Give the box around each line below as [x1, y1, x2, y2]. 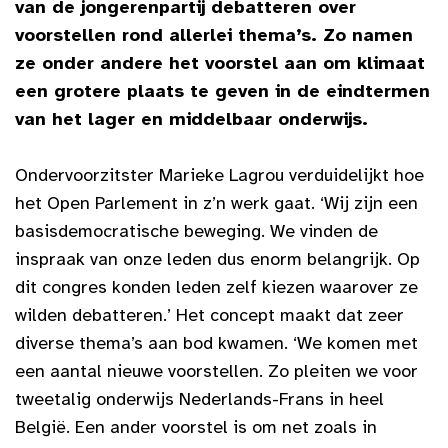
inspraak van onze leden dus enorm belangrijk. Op [15, 247, 420, 270]
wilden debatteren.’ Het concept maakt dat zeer [15, 303, 404, 326]
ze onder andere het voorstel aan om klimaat [15, 51, 425, 74]
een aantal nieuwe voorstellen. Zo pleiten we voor [15, 359, 418, 382]
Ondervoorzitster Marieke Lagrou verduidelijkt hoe [15, 163, 424, 186]
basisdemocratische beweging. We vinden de [15, 219, 378, 242]
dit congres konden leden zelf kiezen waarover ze [15, 275, 418, 298]
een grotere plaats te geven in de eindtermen [15, 79, 430, 102]
